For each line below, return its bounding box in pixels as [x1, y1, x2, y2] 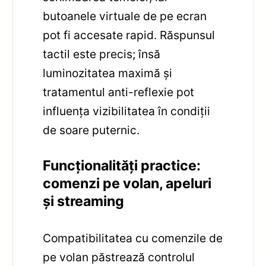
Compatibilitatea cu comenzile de [43, 231, 223, 246]
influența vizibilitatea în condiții [43, 104, 211, 119]
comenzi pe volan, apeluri [43, 175, 212, 192]
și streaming [43, 193, 125, 210]
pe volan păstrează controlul [43, 250, 195, 265]
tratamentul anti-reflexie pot [43, 85, 195, 100]
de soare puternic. [43, 123, 140, 138]
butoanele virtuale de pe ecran [43, 9, 207, 24]
